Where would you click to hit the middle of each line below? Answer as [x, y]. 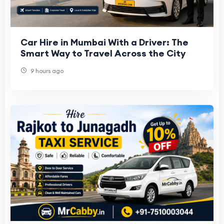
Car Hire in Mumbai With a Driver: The [104, 42]
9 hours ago [46, 71]
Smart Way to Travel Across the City [103, 53]
